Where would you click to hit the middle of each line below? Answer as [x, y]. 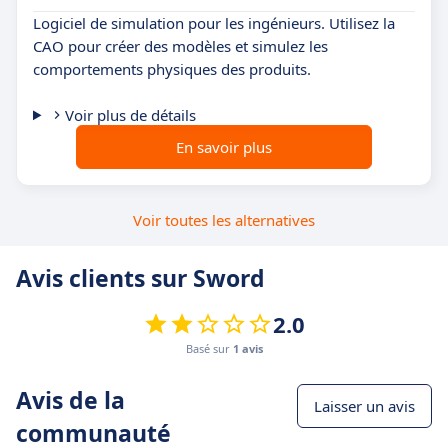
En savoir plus [224, 147]
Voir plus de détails [130, 115]
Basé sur [209, 349]
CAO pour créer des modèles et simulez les [180, 46]
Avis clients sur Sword [140, 278]
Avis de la [70, 400]
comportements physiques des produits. [172, 69]
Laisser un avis [364, 406]
